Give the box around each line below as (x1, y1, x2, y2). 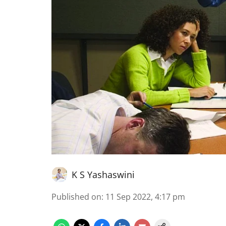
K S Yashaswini (72, 168, 135, 181)
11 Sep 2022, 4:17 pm (105, 191, 185, 202)
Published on (51, 191, 101, 202)
